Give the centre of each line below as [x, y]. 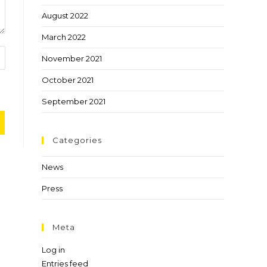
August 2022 [65, 15]
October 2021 [68, 80]
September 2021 [74, 101]
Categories [77, 140]
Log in [53, 250]
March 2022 [64, 37]
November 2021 [72, 58]
